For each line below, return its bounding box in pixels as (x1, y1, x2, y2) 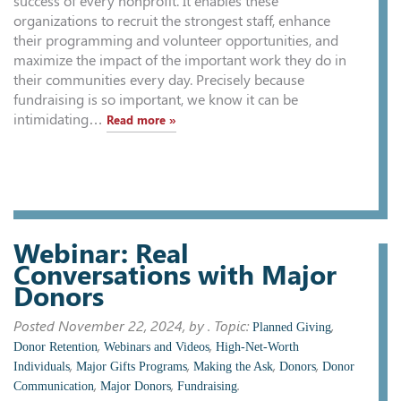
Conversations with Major (13, 259, 337, 291)
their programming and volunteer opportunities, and (13, 31, 338, 49)
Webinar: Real (13, 237, 189, 269)
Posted (13, 317, 58, 335)
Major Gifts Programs (76, 359, 187, 373)
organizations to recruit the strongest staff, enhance (13, 12, 330, 30)
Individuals (13, 359, 70, 373)
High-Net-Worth (216, 339, 299, 354)
